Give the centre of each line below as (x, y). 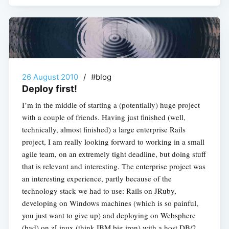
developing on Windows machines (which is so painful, (110, 203)
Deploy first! (49, 88)
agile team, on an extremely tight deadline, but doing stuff (114, 154)
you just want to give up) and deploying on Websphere (109, 215)
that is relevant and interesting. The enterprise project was (113, 166)
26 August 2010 (50, 77)
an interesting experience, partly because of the (97, 178)
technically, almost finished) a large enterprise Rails (104, 129)
